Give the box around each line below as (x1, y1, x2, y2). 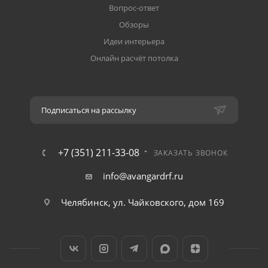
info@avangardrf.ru (102, 170, 183, 182)
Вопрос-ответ (109, 2, 159, 13)
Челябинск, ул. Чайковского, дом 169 (61, 196, 224, 208)
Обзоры (119, 19, 149, 30)
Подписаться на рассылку (41, 105, 136, 115)
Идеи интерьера (103, 36, 165, 47)
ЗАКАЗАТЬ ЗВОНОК (153, 148, 228, 158)
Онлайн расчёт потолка (90, 53, 178, 63)
